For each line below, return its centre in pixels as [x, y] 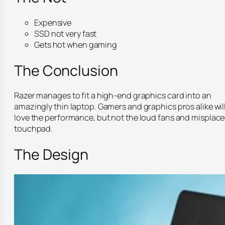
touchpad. [34, 129]
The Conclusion [66, 70]
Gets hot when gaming [76, 44]
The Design [51, 154]
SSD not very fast [66, 33]
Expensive [53, 22]
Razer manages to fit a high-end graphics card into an [113, 96]
